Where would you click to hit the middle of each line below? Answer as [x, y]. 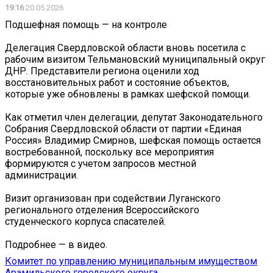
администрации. [41, 175]
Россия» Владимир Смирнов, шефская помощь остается [133, 140]
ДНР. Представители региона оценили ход [102, 71]
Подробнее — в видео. [56, 244]
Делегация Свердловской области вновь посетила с [125, 48]
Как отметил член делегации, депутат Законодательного [134, 117]
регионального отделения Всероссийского [102, 210]
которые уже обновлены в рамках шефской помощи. [128, 94]
